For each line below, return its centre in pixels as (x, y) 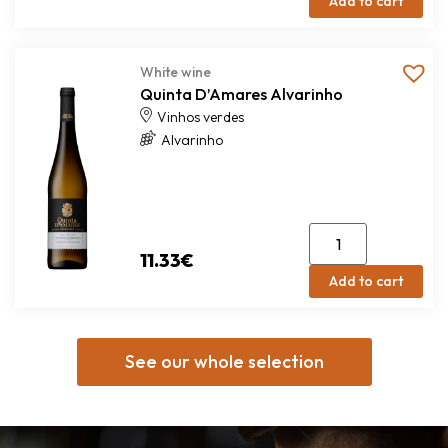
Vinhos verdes (200, 117)
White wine (175, 72)
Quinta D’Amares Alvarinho (241, 94)
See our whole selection (224, 361)
